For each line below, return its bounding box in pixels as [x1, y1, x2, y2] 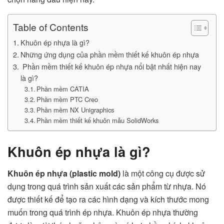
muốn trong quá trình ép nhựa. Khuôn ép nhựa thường [7, 206, 198, 218]
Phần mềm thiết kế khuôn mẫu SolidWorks [36, 115, 159, 125]
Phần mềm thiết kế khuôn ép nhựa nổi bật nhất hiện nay [20, 61, 201, 72]
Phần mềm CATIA [36, 84, 89, 94]
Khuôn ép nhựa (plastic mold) [7, 167, 120, 179]
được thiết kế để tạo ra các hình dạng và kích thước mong [7, 193, 209, 205]
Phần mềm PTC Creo [36, 94, 98, 104]
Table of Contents [13, 20, 88, 34]
